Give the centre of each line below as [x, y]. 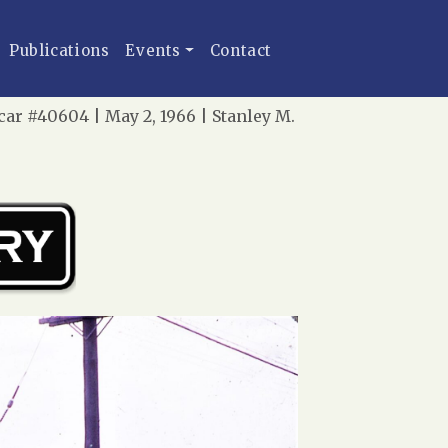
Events [153, 50]
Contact [241, 50]
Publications [59, 50]
